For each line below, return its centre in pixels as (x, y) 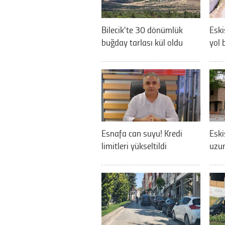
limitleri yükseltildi (134, 145)
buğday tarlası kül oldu (142, 42)
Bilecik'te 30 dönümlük (142, 29)
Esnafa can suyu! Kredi (142, 133)
